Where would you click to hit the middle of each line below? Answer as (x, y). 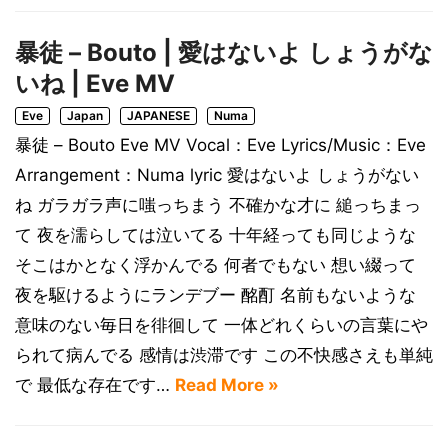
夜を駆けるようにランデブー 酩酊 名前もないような (215, 295)
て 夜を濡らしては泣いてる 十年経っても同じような (215, 235)
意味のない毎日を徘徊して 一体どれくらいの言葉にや (221, 325)
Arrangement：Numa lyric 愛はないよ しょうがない (217, 175)
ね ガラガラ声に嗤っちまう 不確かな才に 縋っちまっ (218, 205)
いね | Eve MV (95, 83)
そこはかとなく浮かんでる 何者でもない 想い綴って (215, 265)
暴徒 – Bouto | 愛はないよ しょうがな (224, 52)
